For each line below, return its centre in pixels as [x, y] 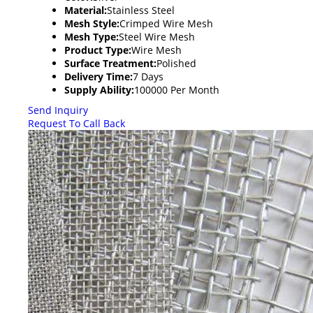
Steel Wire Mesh [157, 36]
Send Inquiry [58, 110]
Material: [86, 10]
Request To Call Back [77, 123]
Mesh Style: [92, 23]
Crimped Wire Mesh [166, 23]
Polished [176, 63]
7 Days [148, 76]
